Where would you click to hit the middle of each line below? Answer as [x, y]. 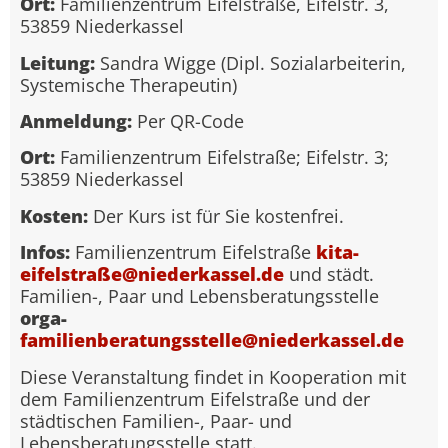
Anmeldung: [76, 121]
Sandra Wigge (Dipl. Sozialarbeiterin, [250, 62]
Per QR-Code [188, 121]
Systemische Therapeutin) [128, 84]
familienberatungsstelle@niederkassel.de [212, 340]
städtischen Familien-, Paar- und [156, 420]
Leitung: [57, 62]
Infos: [45, 252]
